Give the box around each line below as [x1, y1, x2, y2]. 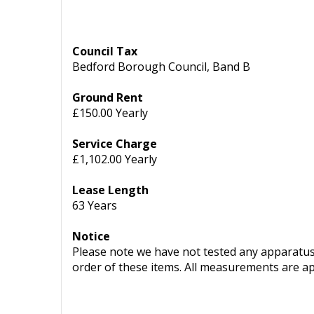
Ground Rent [72, 90, 143, 105]
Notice [72, 228, 110, 244]
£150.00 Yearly [72, 105, 148, 121]
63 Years [72, 198, 117, 213]
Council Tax [72, 43, 137, 59]
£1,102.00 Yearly [72, 151, 157, 167]
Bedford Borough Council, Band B [72, 59, 250, 74]
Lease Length [72, 182, 149, 198]
